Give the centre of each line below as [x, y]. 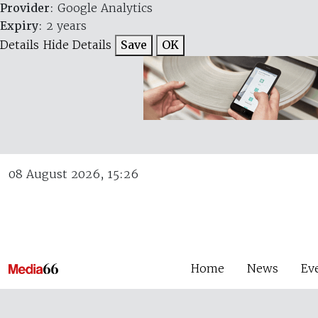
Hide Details [77, 45]
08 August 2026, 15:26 [73, 174]
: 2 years [62, 26]
